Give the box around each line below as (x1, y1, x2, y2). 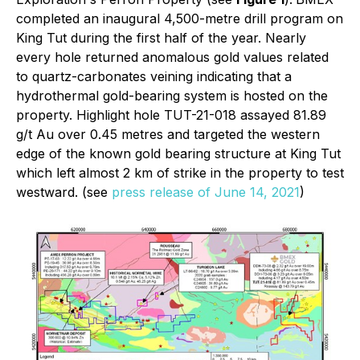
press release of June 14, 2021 (112, 184, 300, 200)
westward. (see (16, 184, 112, 200)
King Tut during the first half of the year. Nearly (16, 30, 306, 46)
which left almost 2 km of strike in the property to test (16, 165, 344, 181)
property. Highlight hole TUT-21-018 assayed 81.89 (16, 107, 326, 123)
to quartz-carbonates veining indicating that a (16, 68, 292, 84)
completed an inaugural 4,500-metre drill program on (16, 10, 343, 27)
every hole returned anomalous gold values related (16, 49, 329, 65)
